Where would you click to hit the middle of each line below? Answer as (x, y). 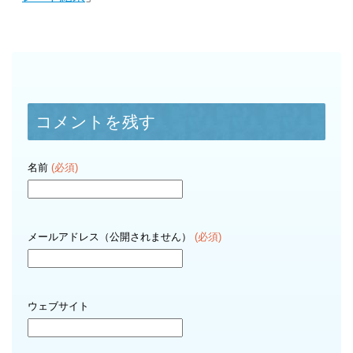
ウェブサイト (58, 306)
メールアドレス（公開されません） (111, 236)
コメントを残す (96, 121)
